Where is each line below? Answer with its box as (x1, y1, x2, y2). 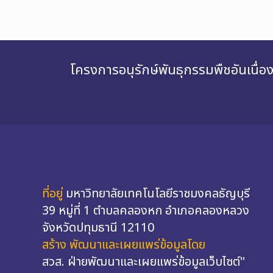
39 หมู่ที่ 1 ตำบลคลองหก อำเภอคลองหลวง (42, 201, 249, 220)
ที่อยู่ (42, 184, 63, 203)
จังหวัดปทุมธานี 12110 (42, 218, 154, 237)
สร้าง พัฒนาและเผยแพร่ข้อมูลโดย (42, 235, 205, 254)
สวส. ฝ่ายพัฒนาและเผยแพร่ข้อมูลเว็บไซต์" (42, 252, 245, 271)
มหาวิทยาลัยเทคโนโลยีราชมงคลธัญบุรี (66, 184, 250, 203)
